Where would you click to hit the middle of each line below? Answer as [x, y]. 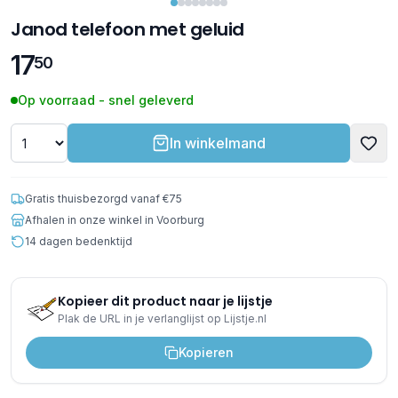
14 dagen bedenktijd [79, 241]
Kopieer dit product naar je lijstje [165, 301]
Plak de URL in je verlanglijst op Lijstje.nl [162, 318]
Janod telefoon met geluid [127, 29]
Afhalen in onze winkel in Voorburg [115, 220]
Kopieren [206, 352]
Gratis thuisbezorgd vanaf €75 [103, 199]
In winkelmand [218, 143]
